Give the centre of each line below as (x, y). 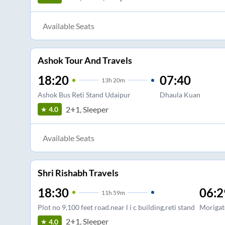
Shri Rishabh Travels (78, 173)
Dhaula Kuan (180, 95)
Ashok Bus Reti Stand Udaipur (84, 95)
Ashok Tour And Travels (85, 61)
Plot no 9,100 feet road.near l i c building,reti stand (116, 207)
